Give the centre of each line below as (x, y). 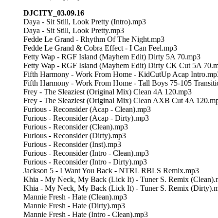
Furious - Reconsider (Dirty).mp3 (75, 135)
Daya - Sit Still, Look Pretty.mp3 (74, 30)
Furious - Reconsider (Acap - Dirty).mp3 (86, 118)
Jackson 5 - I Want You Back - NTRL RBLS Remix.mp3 (111, 170)
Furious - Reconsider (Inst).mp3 (72, 144)
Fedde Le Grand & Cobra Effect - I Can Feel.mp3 (100, 48)
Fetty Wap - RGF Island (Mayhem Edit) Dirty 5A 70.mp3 (112, 56)
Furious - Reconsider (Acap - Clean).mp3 (87, 109)
